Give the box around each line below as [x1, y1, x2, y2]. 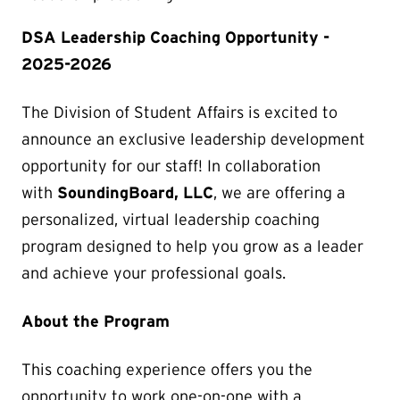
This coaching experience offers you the [21, 360, 312, 379]
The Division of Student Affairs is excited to [21, 103, 337, 121]
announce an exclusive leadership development [21, 129, 365, 148]
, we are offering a [213, 183, 346, 202]
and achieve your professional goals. [21, 263, 286, 282]
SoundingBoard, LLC [57, 183, 213, 202]
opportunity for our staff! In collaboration [21, 156, 321, 175]
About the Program [21, 312, 170, 330]
